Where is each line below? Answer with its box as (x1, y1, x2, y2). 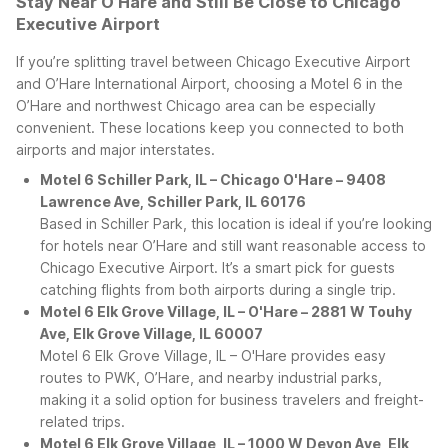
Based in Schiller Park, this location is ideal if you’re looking (40, 215, 432, 233)
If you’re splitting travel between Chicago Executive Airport (16, 53, 410, 71)
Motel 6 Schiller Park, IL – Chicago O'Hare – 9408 (40, 171, 386, 189)
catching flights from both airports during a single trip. (40, 281, 396, 299)
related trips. (40, 413, 125, 431)
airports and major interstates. (16, 141, 215, 159)
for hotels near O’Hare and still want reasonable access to (40, 237, 426, 255)
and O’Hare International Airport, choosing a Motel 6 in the (16, 75, 403, 93)
